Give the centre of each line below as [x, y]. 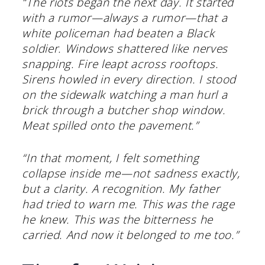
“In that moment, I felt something [111, 158]
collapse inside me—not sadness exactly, [131, 173]
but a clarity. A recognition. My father [121, 188]
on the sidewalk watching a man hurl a [125, 95]
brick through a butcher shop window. [124, 110]
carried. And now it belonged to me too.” [130, 235]
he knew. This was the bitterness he [117, 219]
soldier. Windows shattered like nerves [125, 49]
